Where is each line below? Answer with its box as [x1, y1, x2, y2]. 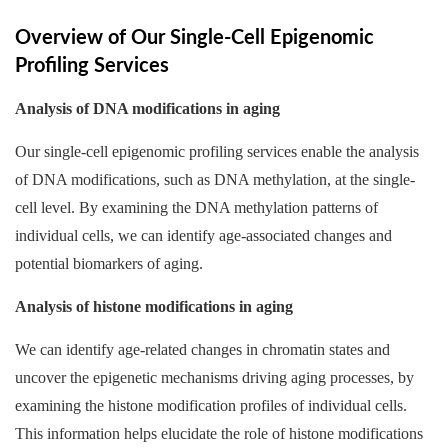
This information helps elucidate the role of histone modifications [15, 425, 423, 442]
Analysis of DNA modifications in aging [15, 100, 280, 117]
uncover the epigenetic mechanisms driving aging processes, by [15, 369, 414, 386]
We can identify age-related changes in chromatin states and [15, 341, 390, 358]
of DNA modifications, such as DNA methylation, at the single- [15, 171, 415, 188]
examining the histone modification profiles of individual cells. [15, 397, 407, 414]
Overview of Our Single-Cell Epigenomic [15, 28, 374, 48]
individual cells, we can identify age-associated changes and [15, 227, 392, 244]
